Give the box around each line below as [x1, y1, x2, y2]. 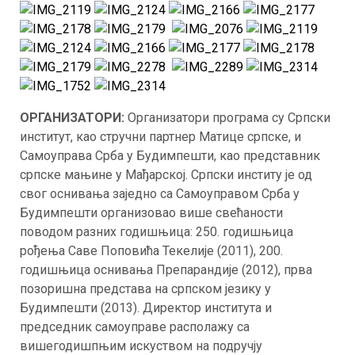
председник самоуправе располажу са [20, 319, 250, 334]
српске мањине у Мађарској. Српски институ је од [20, 167, 312, 182]
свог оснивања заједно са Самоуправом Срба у [20, 186, 300, 201]
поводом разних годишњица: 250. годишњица [20, 224, 293, 239]
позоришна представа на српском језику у [20, 281, 271, 296]
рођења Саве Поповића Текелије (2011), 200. [20, 243, 283, 258]
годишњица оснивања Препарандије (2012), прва [20, 262, 312, 277]
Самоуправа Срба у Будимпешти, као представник [20, 148, 320, 163]
